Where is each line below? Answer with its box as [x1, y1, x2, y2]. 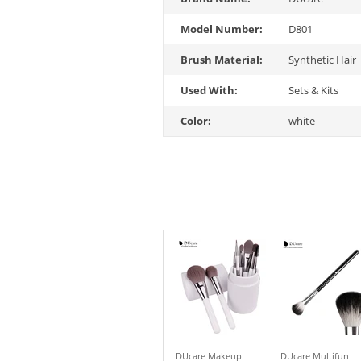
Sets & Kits [288, 83, 339, 98]
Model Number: [180, 22, 263, 36]
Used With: [180, 83, 238, 98]
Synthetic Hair [288, 52, 357, 67]
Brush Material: [180, 52, 263, 67]
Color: [180, 114, 211, 128]
